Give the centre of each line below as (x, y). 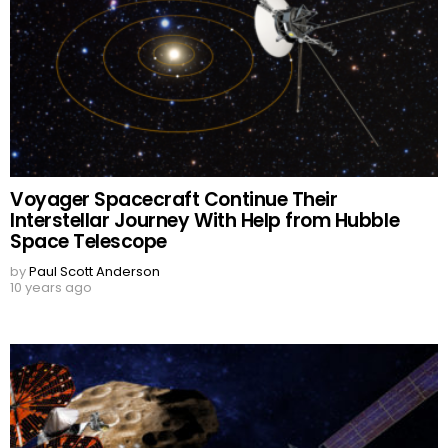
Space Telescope (88, 242)
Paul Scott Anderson (94, 272)
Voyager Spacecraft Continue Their (174, 200)
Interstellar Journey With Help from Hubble (205, 221)
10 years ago (51, 288)
